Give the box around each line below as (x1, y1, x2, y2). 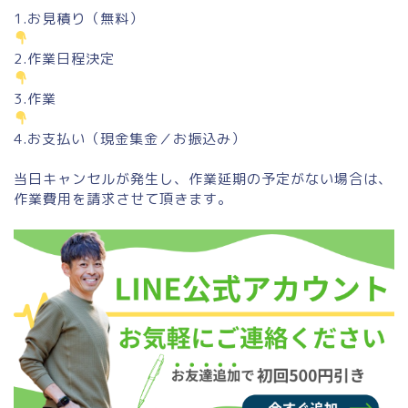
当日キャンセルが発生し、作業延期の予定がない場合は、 (14, 168, 393, 189)
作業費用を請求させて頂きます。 (14, 189, 232, 209)
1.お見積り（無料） (14, 8, 144, 28)
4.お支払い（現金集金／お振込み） (14, 128, 246, 148)
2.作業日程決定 (14, 48, 115, 68)
